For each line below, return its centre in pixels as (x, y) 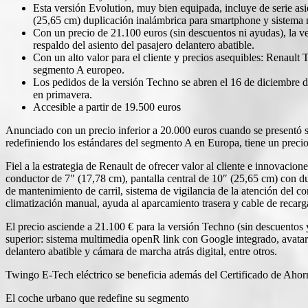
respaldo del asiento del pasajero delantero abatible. (144, 45)
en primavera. (63, 94)
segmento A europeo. (79, 69)
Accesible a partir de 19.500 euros (107, 107)
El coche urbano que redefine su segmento (97, 298)
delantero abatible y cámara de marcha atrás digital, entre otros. (141, 251)
